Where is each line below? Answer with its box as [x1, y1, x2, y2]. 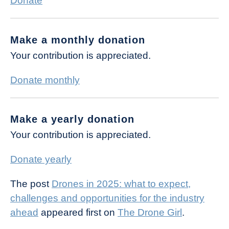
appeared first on [38, 207, 118, 218]
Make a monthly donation [10, 34, 145, 45]
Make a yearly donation [10, 113, 134, 125]
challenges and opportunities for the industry [10, 193, 204, 204]
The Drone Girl [118, 207, 182, 218]
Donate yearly [10, 154, 72, 165]
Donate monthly [10, 74, 80, 85]
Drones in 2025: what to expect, [52, 178, 191, 190]
